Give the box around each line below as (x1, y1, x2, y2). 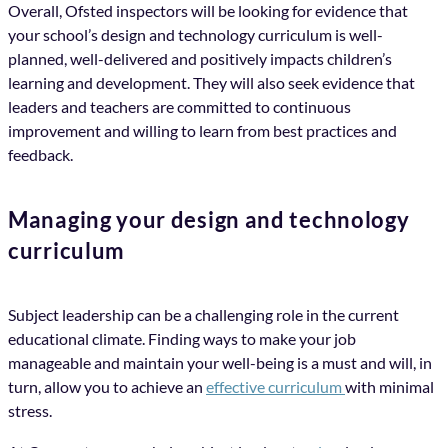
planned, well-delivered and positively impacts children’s (8, 49, 392, 69)
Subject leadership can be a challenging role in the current (8, 305, 399, 325)
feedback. (8, 145, 73, 165)
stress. (8, 401, 52, 421)
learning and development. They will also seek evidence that (8, 73, 415, 93)
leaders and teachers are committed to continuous (8, 97, 351, 117)
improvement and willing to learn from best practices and (8, 121, 397, 141)
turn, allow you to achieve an (8, 377, 206, 397)
